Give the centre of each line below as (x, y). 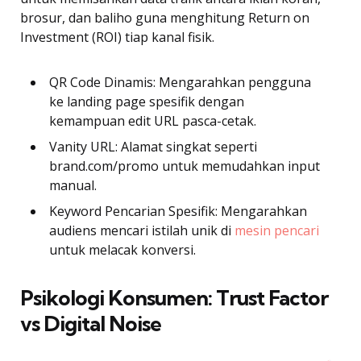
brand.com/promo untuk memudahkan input (185, 166)
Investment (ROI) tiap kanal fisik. (117, 37)
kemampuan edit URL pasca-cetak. (153, 120)
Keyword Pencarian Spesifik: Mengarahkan (178, 211)
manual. (73, 185)
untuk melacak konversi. (122, 249)
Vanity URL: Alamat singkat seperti (153, 146)
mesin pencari (277, 230)
